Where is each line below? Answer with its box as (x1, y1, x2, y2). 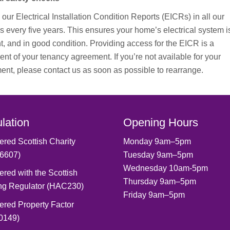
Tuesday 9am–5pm (123, 150, 193, 160)
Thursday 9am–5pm (123, 177, 196, 186)
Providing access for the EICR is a (89, 39, 214, 48)
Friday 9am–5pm (123, 190, 185, 200)
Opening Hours (123, 116, 198, 129)
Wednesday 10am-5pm (123, 164, 208, 173)
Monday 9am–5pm (123, 137, 191, 146)
